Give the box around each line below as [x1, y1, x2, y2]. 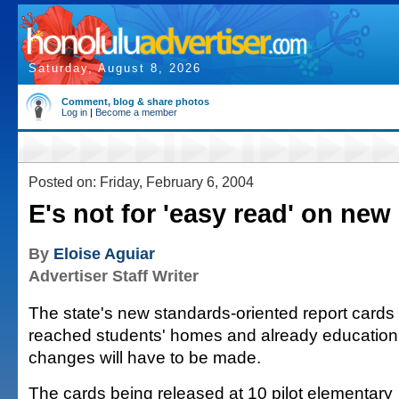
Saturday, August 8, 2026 [28, 61, 201, 75]
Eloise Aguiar [53, 245, 155, 263]
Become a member [95, 107, 177, 118]
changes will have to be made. [28, 347, 261, 367]
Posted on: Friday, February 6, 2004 [28, 174, 254, 190]
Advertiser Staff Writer [28, 267, 199, 285]
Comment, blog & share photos [61, 96, 209, 107]
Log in [61, 107, 87, 118]
